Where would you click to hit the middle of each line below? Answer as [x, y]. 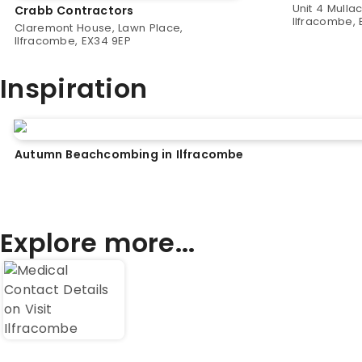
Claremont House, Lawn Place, [99, 28]
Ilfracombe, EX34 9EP [73, 41]
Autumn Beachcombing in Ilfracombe [129, 154]
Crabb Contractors [74, 11]
